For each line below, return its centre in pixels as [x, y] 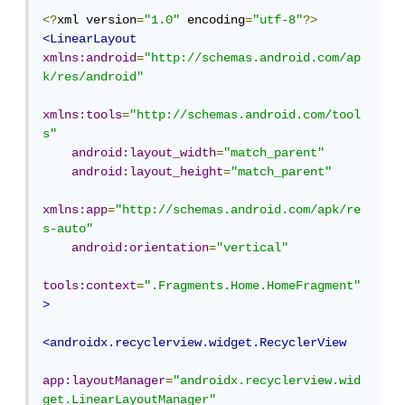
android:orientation [144, 248]
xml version [100, 20]
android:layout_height [151, 172]
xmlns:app [79, 210]
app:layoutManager [108, 381]
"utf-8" [281, 20]
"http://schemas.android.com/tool [249, 115]
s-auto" [71, 229]
